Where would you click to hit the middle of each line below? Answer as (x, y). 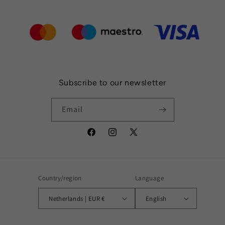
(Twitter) (142, 150)
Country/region (60, 178)
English (156, 198)
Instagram (124, 137)
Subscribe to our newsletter (113, 83)
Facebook (102, 137)
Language (149, 178)
